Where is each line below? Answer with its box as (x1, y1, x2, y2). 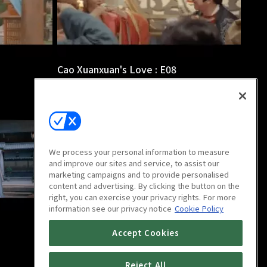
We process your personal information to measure (49, 146, 229, 158)
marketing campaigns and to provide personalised (49, 169, 229, 181)
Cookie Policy (175, 203, 223, 215)
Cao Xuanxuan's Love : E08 (57, 61, 176, 76)
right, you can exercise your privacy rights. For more (49, 191, 236, 203)
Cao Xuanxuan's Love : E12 (57, 215, 176, 229)
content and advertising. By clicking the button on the (49, 180, 240, 192)
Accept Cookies (112, 227, 179, 239)
